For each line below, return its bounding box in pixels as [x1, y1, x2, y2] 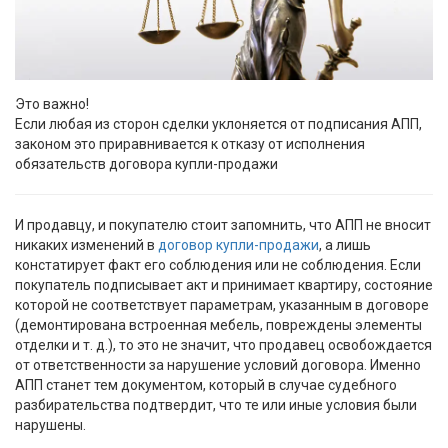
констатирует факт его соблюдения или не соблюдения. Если [15, 257, 421, 274]
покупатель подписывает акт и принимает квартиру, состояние [15, 277, 433, 294]
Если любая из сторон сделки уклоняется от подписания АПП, [15, 116, 422, 133]
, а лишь [319, 237, 371, 254]
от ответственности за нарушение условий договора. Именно [15, 357, 421, 374]
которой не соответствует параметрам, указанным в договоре [15, 297, 429, 314]
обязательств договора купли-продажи [15, 156, 278, 173]
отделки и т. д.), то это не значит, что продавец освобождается [15, 337, 432, 354]
